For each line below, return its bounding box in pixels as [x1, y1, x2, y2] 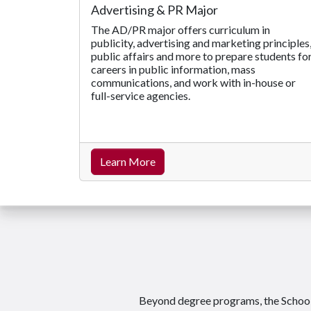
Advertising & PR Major [91, 1, 218, 17]
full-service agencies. [91, 88, 190, 102]
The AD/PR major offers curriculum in [91, 22, 270, 36]
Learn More [100, 154, 155, 168]
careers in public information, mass [91, 62, 255, 76]
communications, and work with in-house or [91, 75, 296, 89]
